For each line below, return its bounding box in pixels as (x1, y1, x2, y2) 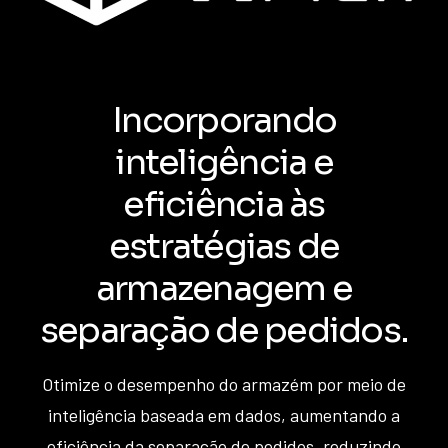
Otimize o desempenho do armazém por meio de (42, 373, 406, 395)
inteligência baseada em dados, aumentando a (48, 404, 400, 426)
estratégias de (108, 224, 340, 268)
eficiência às (123, 182, 325, 226)
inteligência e (115, 140, 333, 184)
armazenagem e (95, 266, 353, 310)
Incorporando (112, 98, 336, 142)
